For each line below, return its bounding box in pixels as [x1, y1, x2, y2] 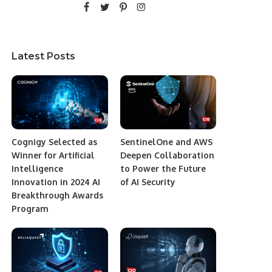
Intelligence [12, 163, 64, 174]
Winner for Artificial [12, 149, 95, 160]
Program [12, 203, 49, 214]
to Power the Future [120, 163, 206, 174]
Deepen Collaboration [120, 149, 214, 160]
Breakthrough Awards [12, 189, 104, 200]
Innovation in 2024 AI [12, 176, 101, 187]
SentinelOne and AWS [120, 136, 212, 147]
